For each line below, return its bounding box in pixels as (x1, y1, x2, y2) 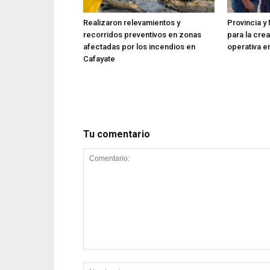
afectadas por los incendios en (83, 42, 195, 51)
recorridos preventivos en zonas (83, 30, 201, 39)
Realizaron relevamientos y (83, 18, 180, 27)
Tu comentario (83, 128, 150, 140)
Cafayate (83, 54, 115, 63)
